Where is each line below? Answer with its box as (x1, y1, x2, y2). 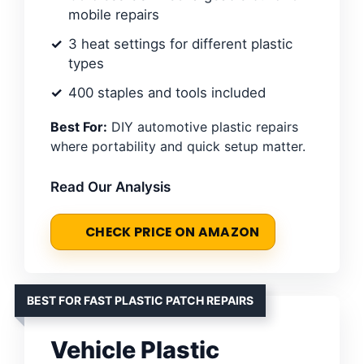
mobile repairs (68, 6, 159, 24)
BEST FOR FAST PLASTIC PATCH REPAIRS (27, 293, 253, 308)
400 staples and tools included (68, 84, 266, 102)
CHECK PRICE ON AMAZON (85, 223, 260, 241)
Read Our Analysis (50, 179, 171, 196)
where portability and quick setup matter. (50, 138, 305, 155)
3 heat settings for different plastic (68, 36, 292, 53)
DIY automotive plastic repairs (107, 119, 298, 136)
